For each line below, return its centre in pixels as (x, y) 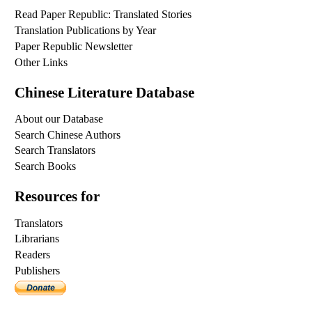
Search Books (46, 166)
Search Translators (55, 150)
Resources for (57, 196)
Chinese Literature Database (105, 92)
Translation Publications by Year (86, 30)
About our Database (59, 118)
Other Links (41, 62)
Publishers (38, 270)
